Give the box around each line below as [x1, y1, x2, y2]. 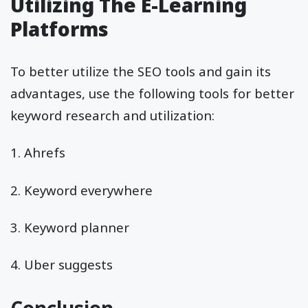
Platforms [10, 16, 109, 43]
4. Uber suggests [10, 256, 113, 273]
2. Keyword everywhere [10, 181, 153, 199]
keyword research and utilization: [10, 107, 214, 124]
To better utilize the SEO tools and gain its [10, 63, 271, 80]
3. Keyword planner [10, 218, 129, 236]
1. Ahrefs [10, 144, 65, 162]
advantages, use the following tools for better [10, 85, 294, 102]
